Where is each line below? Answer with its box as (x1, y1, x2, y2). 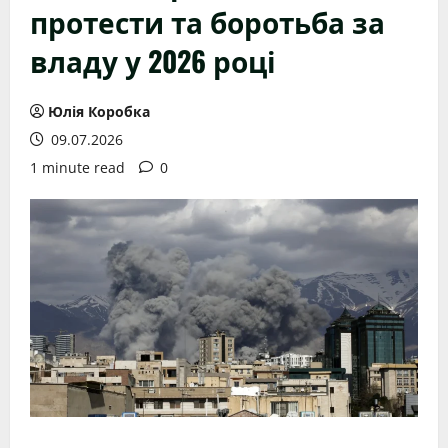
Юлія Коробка (48, 102, 150, 121)
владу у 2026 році (30, 40, 276, 81)
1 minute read (30, 158, 125, 177)
